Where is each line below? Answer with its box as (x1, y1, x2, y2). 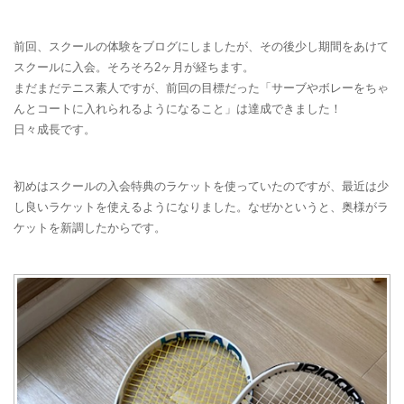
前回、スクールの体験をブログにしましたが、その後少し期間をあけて (14, 39, 389, 53)
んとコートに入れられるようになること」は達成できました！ (14, 101, 342, 115)
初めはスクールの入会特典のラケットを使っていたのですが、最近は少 (14, 179, 389, 193)
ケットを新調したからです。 (14, 220, 166, 234)
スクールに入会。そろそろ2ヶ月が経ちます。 (14, 60, 254, 74)
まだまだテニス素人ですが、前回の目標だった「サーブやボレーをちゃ (14, 80, 389, 95)
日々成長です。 (14, 122, 96, 136)
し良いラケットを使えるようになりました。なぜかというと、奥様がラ (14, 199, 389, 214)
